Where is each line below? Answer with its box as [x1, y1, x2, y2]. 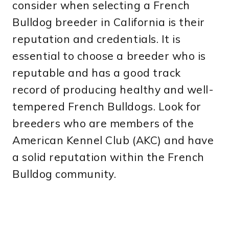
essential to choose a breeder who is [12, 49, 206, 62]
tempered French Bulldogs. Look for [12, 99, 201, 113]
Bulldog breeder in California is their [12, 15, 205, 29]
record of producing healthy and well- [12, 82, 214, 96]
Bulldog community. [12, 167, 117, 180]
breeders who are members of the [12, 116, 194, 130]
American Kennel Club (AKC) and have [12, 133, 214, 147]
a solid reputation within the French [12, 150, 204, 164]
